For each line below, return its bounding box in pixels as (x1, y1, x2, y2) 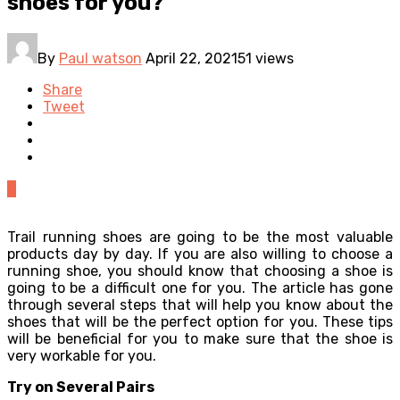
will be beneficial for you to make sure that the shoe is (7, 329, 393, 347)
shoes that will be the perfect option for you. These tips (7, 312, 393, 330)
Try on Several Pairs (7, 378, 154, 396)
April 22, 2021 (146, 49, 237, 67)
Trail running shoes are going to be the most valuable (7, 228, 393, 246)
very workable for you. (7, 346, 156, 364)
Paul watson (59, 49, 142, 67)
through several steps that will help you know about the (7, 296, 393, 313)
